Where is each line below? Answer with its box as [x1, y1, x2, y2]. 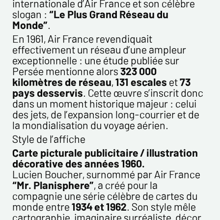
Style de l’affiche [12, 132, 85, 145]
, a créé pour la [93, 178, 158, 191]
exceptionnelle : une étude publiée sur [12, 53, 179, 66]
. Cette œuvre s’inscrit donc [82, 85, 203, 99]
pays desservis [12, 85, 83, 99]
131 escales [115, 75, 167, 88]
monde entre [12, 199, 72, 213]
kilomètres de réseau [12, 75, 111, 88]
